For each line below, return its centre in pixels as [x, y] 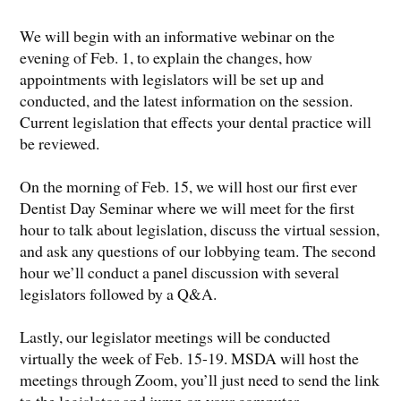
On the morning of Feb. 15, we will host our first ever [189, 186]
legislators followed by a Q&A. [119, 293]
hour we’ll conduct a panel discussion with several [180, 272]
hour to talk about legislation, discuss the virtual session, [200, 229]
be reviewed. [60, 143]
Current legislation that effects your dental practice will [196, 121]
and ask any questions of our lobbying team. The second [198, 250]
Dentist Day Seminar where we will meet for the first [188, 207]
